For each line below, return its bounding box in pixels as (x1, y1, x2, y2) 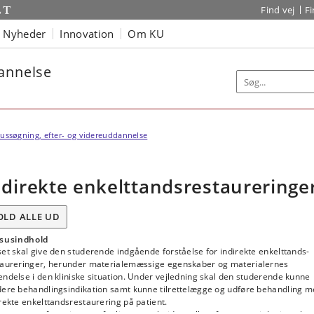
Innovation (60, 26, 114, 41)
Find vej (261, 4, 295, 16)
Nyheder (3, 26, 46, 41)
